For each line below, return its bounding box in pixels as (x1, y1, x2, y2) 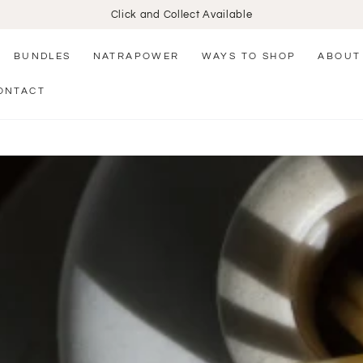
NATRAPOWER (92, 50, 180, 62)
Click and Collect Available (110, 9, 253, 20)
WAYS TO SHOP (201, 50, 297, 62)
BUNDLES (13, 50, 71, 62)
